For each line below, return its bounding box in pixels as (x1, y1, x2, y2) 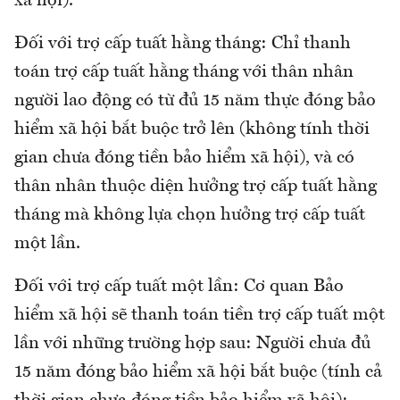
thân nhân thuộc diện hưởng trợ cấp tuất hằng (14, 178, 377, 196)
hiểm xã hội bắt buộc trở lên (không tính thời (14, 121, 370, 139)
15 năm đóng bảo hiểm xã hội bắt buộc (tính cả (14, 363, 382, 382)
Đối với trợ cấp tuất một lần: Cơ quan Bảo (14, 278, 344, 296)
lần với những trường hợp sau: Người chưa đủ (14, 335, 371, 354)
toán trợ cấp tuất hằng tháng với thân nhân (14, 63, 354, 82)
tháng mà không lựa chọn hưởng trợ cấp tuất (14, 206, 365, 225)
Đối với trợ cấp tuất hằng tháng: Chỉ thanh (14, 35, 351, 54)
